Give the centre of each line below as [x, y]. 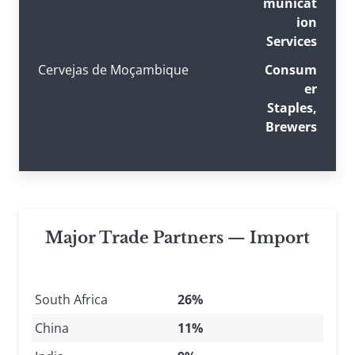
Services [291, 41]
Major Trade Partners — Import [177, 237]
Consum [290, 69]
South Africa [71, 299]
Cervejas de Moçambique [113, 69]
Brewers [291, 126]
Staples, [292, 107]
